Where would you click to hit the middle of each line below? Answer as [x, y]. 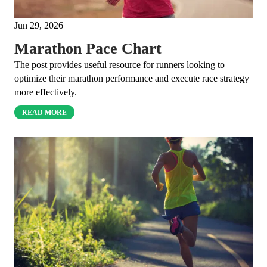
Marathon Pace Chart [88, 48]
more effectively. [46, 92]
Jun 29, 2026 [39, 26]
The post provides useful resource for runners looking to [119, 64]
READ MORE [45, 112]
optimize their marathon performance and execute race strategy [132, 78]
